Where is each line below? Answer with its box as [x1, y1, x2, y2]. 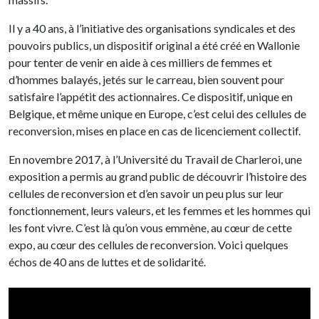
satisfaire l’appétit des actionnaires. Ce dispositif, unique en [9, 90, 293, 104]
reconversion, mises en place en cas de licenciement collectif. [9, 124, 300, 138]
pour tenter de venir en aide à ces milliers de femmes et [9, 56, 272, 70]
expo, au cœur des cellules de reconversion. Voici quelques [9, 238, 288, 252]
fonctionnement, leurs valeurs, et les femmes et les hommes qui [9, 204, 310, 218]
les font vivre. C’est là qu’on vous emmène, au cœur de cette [9, 221, 292, 235]
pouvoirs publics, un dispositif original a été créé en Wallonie [9, 38, 300, 53]
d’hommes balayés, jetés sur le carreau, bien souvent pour [9, 73, 284, 87]
